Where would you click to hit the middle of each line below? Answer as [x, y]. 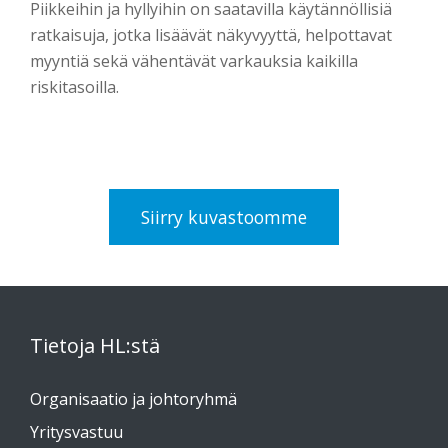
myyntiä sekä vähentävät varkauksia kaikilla [194, 61]
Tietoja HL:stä [95, 345]
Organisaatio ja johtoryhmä [133, 398]
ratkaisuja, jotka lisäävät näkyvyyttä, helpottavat [211, 35]
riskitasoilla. [74, 87]
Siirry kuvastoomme [224, 217]
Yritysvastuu [76, 432]
